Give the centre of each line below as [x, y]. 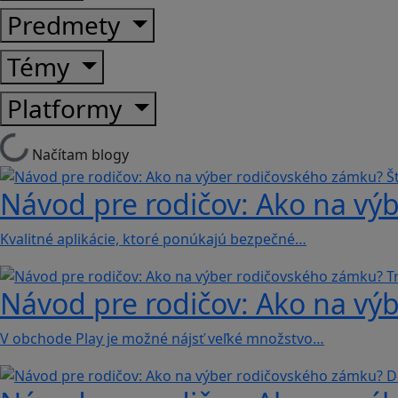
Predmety [67, 24]
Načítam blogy [80, 154]
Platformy [68, 108]
